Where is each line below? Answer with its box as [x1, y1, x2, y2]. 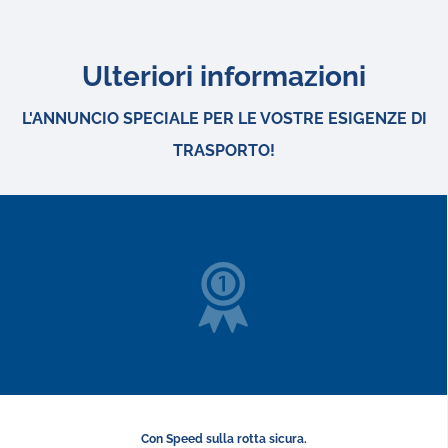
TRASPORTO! [173, 140, 275, 160]
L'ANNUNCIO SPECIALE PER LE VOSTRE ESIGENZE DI [21, 108, 427, 128]
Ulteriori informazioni [82, 59, 366, 93]
